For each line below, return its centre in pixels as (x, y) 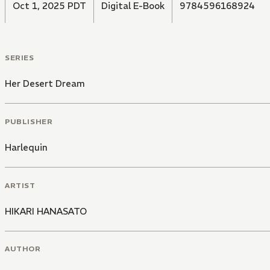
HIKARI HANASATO (46, 211)
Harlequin (26, 147)
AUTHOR (23, 249)
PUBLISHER (29, 121)
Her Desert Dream (45, 84)
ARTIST (20, 185)
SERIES (20, 58)
